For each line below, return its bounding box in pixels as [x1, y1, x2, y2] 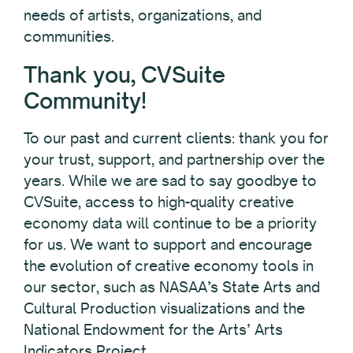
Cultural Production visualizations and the [24, 298, 305, 318]
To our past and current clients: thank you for [24, 128, 329, 147]
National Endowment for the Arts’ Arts [24, 319, 283, 339]
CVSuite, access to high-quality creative [24, 191, 294, 211]
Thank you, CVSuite [24, 60, 225, 88]
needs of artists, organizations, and [24, 5, 262, 24]
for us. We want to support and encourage [24, 234, 312, 254]
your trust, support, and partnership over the [24, 149, 325, 169]
